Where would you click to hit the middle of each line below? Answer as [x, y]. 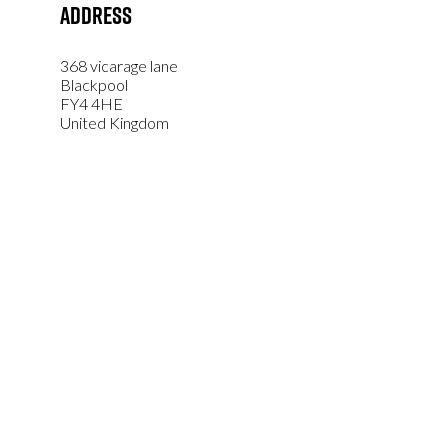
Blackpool [94, 84]
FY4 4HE [91, 103]
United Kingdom [114, 122]
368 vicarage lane [119, 65]
